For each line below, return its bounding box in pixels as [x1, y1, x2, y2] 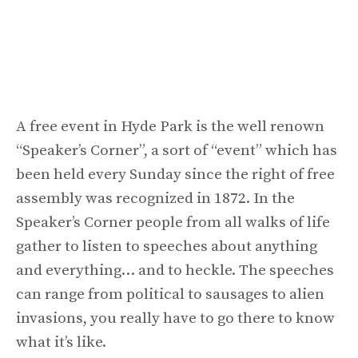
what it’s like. [16, 332, 106, 352]
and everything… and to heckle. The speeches [16, 261, 334, 280]
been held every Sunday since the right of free [16, 165, 335, 184]
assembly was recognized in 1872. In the [16, 189, 295, 208]
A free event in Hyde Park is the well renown [16, 117, 324, 136]
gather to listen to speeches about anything [16, 237, 317, 256]
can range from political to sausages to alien [16, 284, 324, 304]
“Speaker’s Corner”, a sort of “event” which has [16, 141, 337, 160]
